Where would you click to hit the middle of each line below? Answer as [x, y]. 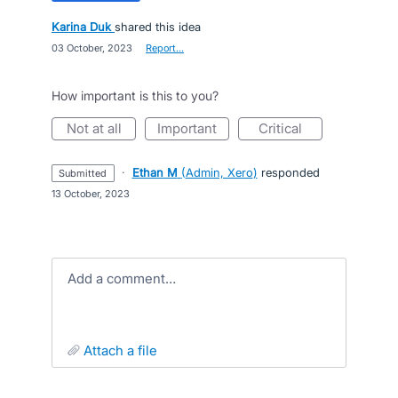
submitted [86, 173]
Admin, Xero [219, 172]
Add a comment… [126, 279]
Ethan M [155, 172]
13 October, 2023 [91, 194]
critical [285, 128]
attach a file [125, 350]
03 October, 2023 [92, 48]
